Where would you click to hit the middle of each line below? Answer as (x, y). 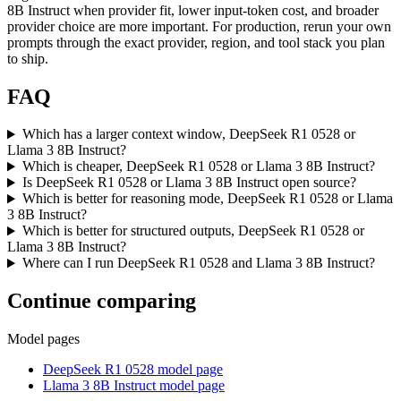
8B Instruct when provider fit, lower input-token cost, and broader (193, 10)
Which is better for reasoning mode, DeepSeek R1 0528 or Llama (207, 199)
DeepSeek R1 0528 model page (133, 370)
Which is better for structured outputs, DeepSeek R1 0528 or (193, 231)
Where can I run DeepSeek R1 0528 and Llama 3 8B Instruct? (198, 263)
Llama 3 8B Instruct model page (134, 386)
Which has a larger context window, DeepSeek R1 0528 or (188, 134)
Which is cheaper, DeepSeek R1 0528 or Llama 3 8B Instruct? (198, 166)
